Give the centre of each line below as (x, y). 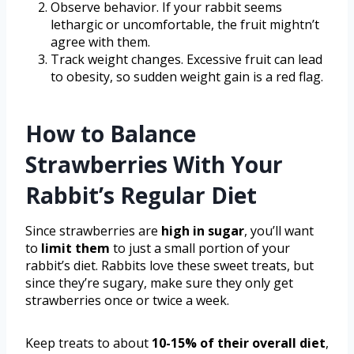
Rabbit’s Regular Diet (141, 195)
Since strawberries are (93, 230)
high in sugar (203, 230)
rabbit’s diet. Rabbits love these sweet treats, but (169, 265)
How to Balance (111, 133)
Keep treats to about (88, 343)
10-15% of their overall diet (239, 343)
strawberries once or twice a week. (127, 300)
